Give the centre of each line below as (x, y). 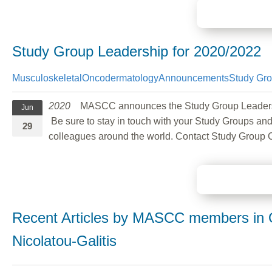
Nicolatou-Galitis (64, 240)
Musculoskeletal (47, 78)
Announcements (194, 78)
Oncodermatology (120, 78)
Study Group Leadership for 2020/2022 (137, 51)
